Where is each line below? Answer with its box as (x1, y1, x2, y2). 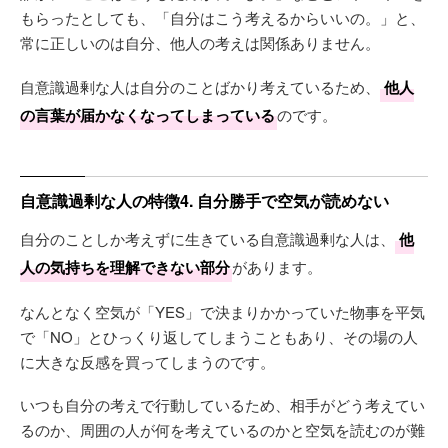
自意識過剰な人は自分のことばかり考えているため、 (20, 76, 380, 97)
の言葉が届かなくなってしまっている (20, 104, 275, 126)
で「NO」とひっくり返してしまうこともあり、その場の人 (20, 326, 418, 347)
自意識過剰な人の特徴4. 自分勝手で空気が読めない (20, 189, 389, 212)
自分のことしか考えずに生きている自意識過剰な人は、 (20, 228, 395, 249)
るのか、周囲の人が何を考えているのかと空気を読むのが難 (20, 419, 425, 440)
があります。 (232, 256, 322, 277)
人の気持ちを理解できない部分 (20, 256, 230, 278)
